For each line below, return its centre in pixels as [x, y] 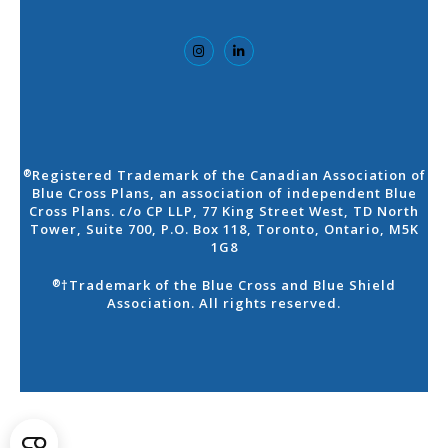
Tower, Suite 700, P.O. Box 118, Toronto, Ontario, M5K [224, 229]
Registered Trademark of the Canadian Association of [228, 175]
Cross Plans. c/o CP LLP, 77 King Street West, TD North [224, 211]
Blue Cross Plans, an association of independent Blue [224, 193]
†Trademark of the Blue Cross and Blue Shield [228, 285]
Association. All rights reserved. [224, 303]
